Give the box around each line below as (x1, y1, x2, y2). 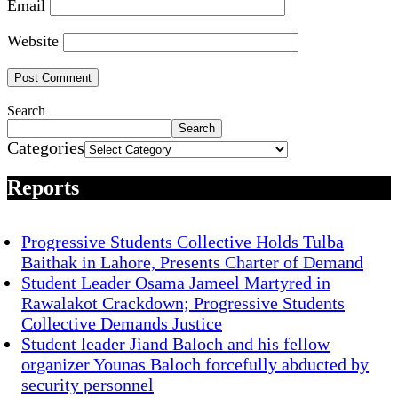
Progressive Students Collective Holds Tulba (21, 232, 344, 252)
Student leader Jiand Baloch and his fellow (21, 334, 330, 354)
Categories (7, 138, 84, 158)
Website (7, 32, 59, 51)
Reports (7, 176, 79, 200)
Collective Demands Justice (21, 314, 222, 334)
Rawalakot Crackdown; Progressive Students (21, 293, 345, 314)
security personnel (21, 375, 154, 395)
